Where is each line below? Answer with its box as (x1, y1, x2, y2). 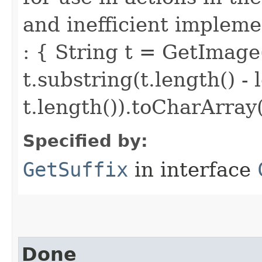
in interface (128, 158, 257, 181)
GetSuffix (23, 158, 128, 181)
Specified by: (23, 131, 148, 151)
